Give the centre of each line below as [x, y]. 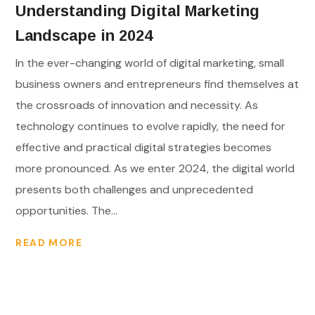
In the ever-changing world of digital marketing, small [150, 63]
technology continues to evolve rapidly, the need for [151, 127]
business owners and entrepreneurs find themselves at [157, 84]
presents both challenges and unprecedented [135, 190]
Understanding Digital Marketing [138, 11]
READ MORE [49, 242]
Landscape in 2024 [84, 36]
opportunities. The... [67, 211]
